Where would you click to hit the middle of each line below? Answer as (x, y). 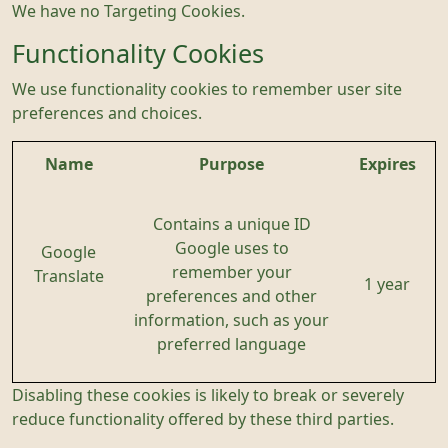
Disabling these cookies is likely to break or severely (208, 395)
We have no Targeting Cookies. (128, 11)
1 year (387, 284)
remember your (231, 272)
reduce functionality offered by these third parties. (203, 419)
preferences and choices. (107, 113)
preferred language (231, 344)
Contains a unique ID (231, 224)
